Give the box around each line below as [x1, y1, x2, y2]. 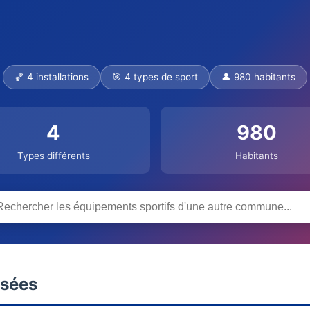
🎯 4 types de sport [112, 71, 198, 82]
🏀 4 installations [15, 71, 89, 82]
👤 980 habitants [221, 71, 295, 82]
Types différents [17, 150, 90, 161]
